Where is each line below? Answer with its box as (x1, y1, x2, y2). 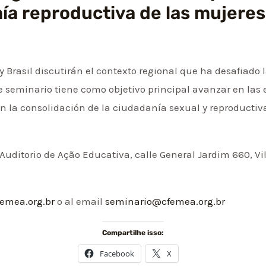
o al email (57, 195, 106, 207)
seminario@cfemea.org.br (105, 195, 226, 207)
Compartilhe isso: (102, 228, 164, 237)
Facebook (100, 248, 134, 259)
